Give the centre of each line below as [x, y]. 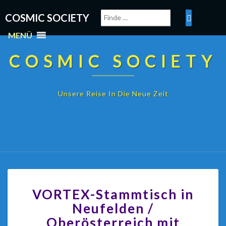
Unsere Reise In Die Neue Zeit [113, 94]
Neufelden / [113, 208]
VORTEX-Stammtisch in [113, 194]
